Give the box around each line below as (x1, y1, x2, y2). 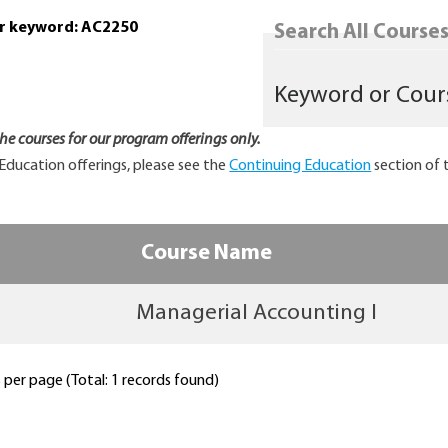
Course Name (140, 242, 272, 266)
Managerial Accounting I (135, 302, 377, 326)
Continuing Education (229, 158, 372, 175)
